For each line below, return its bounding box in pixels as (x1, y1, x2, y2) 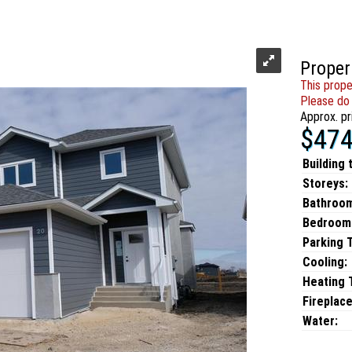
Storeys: (302, 176, 348, 191)
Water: (302, 313, 338, 328)
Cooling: (302, 255, 347, 269)
